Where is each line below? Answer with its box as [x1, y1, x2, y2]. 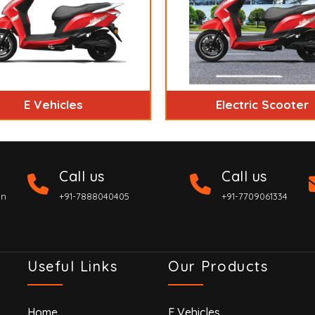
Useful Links [27, 257, 117, 275]
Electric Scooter [216, 96, 309, 112]
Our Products [168, 257, 268, 275]
